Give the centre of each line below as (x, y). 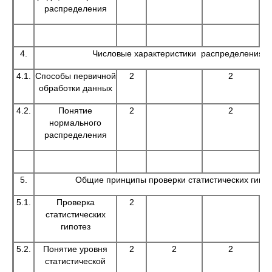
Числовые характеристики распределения (178, 53)
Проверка (75, 202)
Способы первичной (75, 76)
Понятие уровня (75, 249)
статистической (75, 261)
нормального (75, 123)
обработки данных (75, 88)
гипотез (75, 226)
